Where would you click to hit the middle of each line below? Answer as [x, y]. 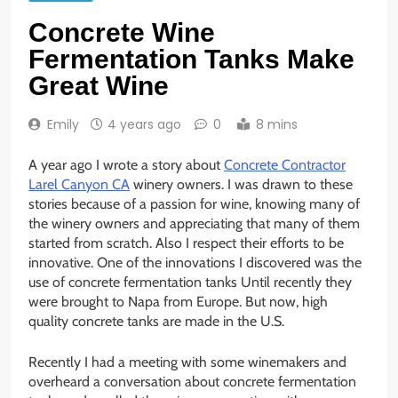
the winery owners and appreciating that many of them [194, 224]
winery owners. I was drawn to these [241, 185]
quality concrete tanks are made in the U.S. [156, 322]
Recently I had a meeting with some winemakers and [187, 362]
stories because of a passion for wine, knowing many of [194, 204]
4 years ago [144, 125]
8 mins [277, 125]
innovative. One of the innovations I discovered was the [195, 263]
